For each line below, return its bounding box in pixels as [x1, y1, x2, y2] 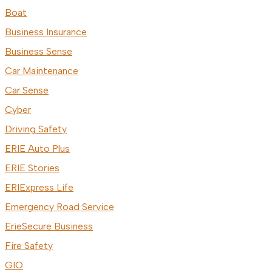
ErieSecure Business [5, 220, 93, 233]
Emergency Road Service [5, 201, 114, 213]
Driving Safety [5, 123, 67, 135]
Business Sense [5, 46, 72, 58]
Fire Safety [5, 240, 53, 252]
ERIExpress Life [5, 182, 73, 194]
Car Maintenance [5, 65, 78, 77]
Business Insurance [5, 26, 87, 38]
